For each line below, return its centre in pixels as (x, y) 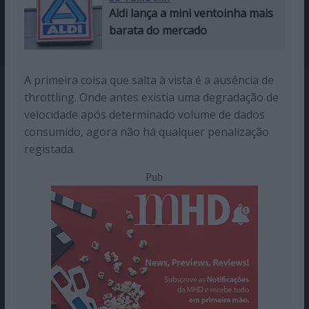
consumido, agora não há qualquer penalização (146, 131)
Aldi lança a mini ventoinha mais (191, 13)
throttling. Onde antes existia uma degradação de (151, 97)
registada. (49, 149)
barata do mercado (158, 30)
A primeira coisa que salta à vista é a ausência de (149, 80)
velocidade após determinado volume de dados (144, 114)
